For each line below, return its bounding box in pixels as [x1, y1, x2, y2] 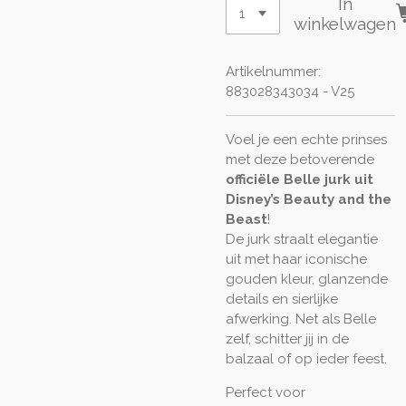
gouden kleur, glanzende [226, 271, 388, 287]
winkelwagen [294, 13, 397, 34]
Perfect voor [226, 384, 305, 401]
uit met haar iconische [226, 251, 367, 267]
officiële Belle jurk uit [226, 171, 373, 188]
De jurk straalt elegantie [226, 231, 378, 247]
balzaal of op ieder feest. [226, 351, 387, 367]
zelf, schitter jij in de [226, 331, 349, 347]
